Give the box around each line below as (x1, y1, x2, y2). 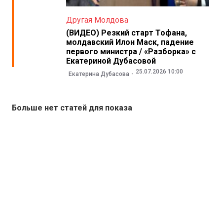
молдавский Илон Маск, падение (66, 37, 194, 47)
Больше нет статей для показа (12, 103, 132, 112)
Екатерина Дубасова (68, 70, 129, 77)
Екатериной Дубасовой (66, 56, 156, 66)
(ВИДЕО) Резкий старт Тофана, (66, 28, 187, 38)
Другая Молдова (66, 15, 128, 25)
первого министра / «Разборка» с (66, 47, 196, 57)
